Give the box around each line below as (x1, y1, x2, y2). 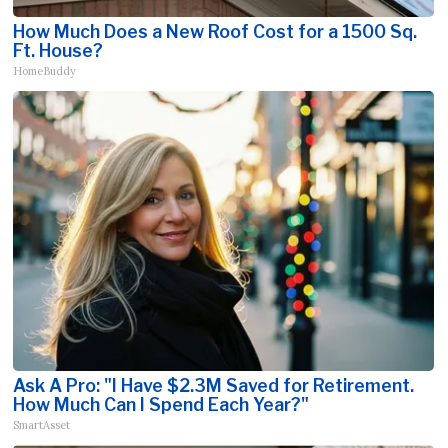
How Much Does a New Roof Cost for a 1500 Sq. (13, 21, 418, 43)
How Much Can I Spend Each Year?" (13, 394, 310, 416)
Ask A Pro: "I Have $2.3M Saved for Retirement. (13, 375, 415, 397)
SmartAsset (13, 418, 71, 433)
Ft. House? (13, 40, 104, 62)
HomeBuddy (13, 64, 77, 79)
